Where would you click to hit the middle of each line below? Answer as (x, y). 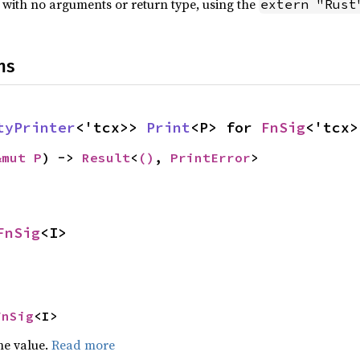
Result (106, 157)
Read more (83, 344)
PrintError (210, 157)
